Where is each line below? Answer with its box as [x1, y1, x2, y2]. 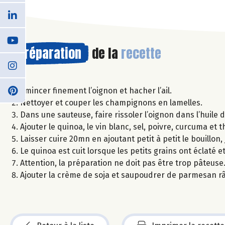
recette [121, 43, 161, 63]
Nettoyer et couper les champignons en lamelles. [20, 97, 204, 107]
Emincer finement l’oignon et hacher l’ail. [20, 85, 174, 95]
